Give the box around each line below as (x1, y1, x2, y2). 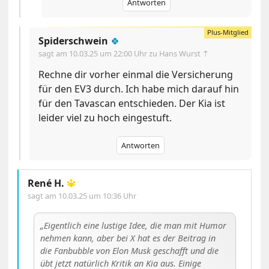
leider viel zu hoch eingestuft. (38, 111, 172, 125)
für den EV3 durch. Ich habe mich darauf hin (38, 82, 240, 96)
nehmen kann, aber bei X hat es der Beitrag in (40, 232, 216, 244)
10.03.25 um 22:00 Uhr (69, 48, 150, 59)
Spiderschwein (38, 34, 109, 48)
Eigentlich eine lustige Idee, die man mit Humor (44, 220, 227, 232)
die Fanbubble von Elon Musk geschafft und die (40, 245, 219, 257)
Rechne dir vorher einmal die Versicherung (38, 68, 234, 82)
